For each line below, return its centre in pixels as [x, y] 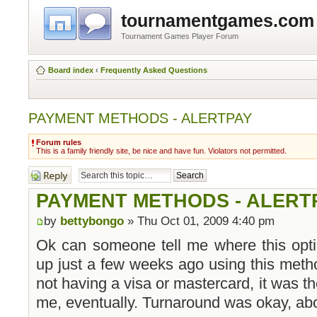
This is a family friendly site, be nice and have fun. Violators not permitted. [161, 150]
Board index [71, 70]
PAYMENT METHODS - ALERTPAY [140, 118]
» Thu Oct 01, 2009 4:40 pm [199, 221]
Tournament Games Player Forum [180, 36]
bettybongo [92, 221]
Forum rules [59, 142]
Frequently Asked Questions [154, 70]
